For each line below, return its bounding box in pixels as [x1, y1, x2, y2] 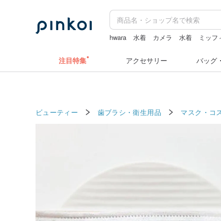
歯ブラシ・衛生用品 [97, 107, 161, 117]
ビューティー [36, 107, 78, 117]
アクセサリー [126, 55, 167, 65]
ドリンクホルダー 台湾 [110, 42, 176, 52]
